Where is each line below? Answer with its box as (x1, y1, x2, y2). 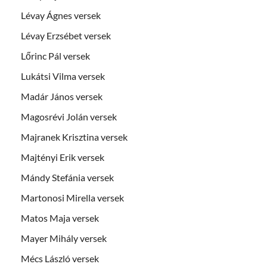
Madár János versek (21, 90, 103, 102)
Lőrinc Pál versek (21, 49, 90, 61)
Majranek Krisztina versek (21, 131, 128, 142)
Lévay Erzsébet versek (21, 29, 111, 41)
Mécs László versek (21, 252, 99, 264)
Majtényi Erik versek (21, 151, 104, 163)
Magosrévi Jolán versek (21, 110, 117, 122)
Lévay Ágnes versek (21, 9, 101, 21)
